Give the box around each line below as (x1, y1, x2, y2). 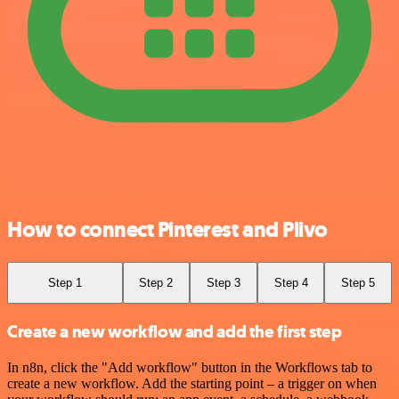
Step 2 (139, 275, 174, 289)
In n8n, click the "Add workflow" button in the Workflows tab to (7, 359, 372, 375)
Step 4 (273, 275, 308, 289)
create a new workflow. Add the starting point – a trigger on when (7, 375, 377, 391)
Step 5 (341, 275, 376, 289)
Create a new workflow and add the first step (7, 321, 342, 343)
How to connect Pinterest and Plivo (7, 215, 328, 244)
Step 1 (47, 275, 82, 289)
